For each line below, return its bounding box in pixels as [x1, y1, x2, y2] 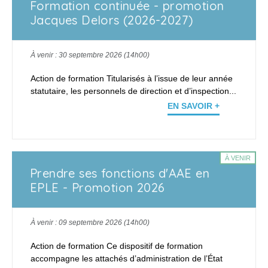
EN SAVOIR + [167, 100, 220, 111]
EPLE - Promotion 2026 [30, 180, 165, 196]
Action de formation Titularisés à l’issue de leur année [31, 73, 233, 83]
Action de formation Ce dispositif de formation [31, 240, 203, 251]
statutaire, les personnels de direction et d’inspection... [31, 86, 236, 96]
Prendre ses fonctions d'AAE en [30, 166, 209, 181]
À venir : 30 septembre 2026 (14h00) [31, 50, 150, 59]
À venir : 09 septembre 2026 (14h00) [31, 218, 150, 227]
